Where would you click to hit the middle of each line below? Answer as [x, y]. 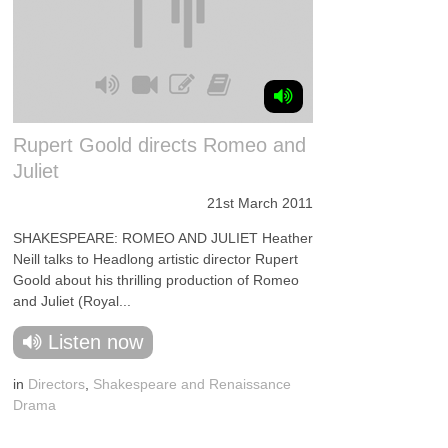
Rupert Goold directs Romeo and [160, 145]
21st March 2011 [260, 203]
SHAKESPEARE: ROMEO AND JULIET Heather [163, 238]
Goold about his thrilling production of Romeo [156, 280]
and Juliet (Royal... [72, 301]
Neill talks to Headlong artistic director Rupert [156, 259]
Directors [57, 384]
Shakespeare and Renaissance [192, 384]
